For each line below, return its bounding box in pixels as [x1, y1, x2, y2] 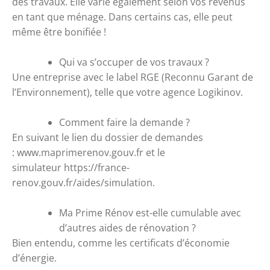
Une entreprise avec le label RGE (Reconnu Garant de [12, 70, 253, 84]
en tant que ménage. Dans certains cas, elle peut [12, 10, 233, 24]
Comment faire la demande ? [59, 115, 192, 129]
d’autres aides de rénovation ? [59, 221, 198, 234]
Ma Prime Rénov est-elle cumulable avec [59, 206, 241, 219]
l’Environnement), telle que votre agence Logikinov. [12, 85, 243, 99]
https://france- [64, 160, 130, 174]
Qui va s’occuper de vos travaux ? [59, 55, 212, 69]
